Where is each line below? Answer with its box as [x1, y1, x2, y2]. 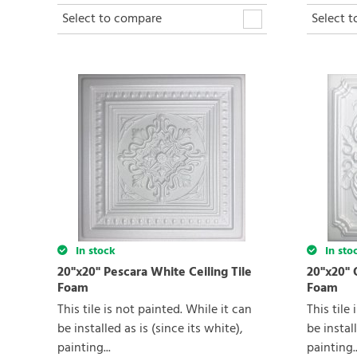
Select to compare [62, 9, 162, 30]
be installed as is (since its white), [57, 319, 243, 340]
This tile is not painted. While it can [57, 300, 252, 321]
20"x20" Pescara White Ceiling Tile [57, 262, 252, 284]
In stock [73, 242, 116, 261]
